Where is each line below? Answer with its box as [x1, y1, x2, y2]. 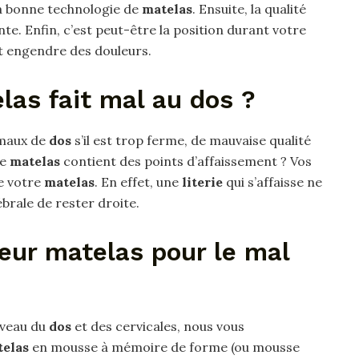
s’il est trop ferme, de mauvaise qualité [71, 131, 311, 148]
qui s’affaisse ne [223, 173, 322, 190]
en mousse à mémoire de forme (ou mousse [29, 338, 300, 355]
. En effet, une [95, 173, 182, 190]
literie [182, 173, 223, 190]
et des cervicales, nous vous [71, 317, 244, 334]
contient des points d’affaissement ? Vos [60, 152, 312, 169]
